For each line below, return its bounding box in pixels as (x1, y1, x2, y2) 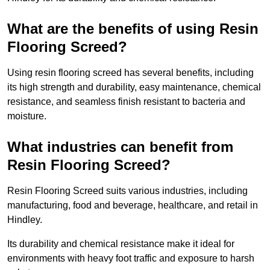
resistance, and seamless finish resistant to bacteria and (7, 96, 245, 107)
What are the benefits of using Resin (7, 20, 259, 37)
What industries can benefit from (7, 139, 233, 155)
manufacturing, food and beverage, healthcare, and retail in (7, 200, 258, 211)
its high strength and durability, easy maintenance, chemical (7, 82, 261, 93)
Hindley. (7, 215, 42, 225)
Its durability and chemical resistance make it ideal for (7, 239, 234, 250)
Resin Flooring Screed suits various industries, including (7, 186, 248, 196)
